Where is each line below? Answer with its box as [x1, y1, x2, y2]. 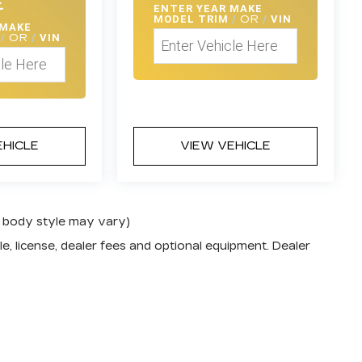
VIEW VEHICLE [179, 138, 271, 153]
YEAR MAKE [196, 2, 263, 15]
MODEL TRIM [154, 13, 233, 26]
